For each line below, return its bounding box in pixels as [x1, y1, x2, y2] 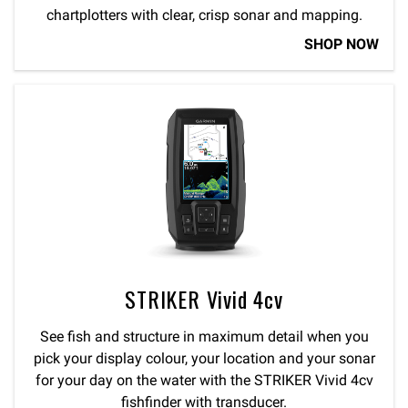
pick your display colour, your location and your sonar [33, 350, 375, 368]
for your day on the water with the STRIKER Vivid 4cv [35, 372, 373, 390]
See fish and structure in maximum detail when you [39, 328, 369, 346]
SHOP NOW [304, 36, 379, 53]
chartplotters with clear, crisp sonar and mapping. [46, 6, 362, 24]
